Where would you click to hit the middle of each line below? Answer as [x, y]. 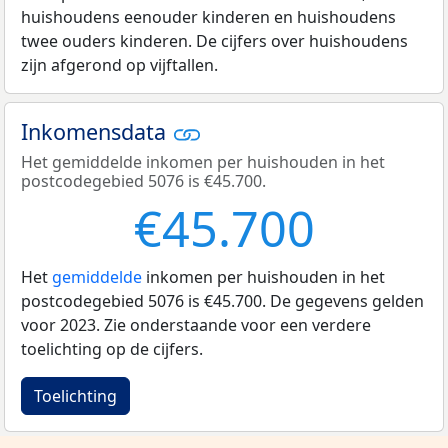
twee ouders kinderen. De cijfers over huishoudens [214, 40]
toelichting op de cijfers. [112, 349]
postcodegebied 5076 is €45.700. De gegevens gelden [222, 301]
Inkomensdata [96, 131]
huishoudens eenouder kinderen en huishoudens [208, 16]
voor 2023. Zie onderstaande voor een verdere [196, 325]
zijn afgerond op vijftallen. [119, 64]
